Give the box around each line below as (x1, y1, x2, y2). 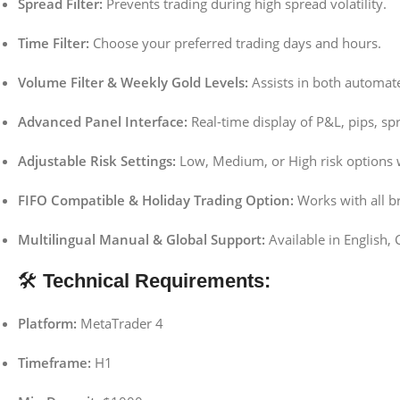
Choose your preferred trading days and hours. (89, 33, 381, 52)
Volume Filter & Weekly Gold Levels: (18, 72, 248, 91)
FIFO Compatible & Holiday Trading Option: (18, 190, 294, 209)
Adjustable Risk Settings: (18, 151, 176, 170)
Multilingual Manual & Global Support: (18, 229, 265, 248)
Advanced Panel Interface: (18, 112, 187, 130)
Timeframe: (18, 353, 91, 371)
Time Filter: (18, 33, 89, 52)
